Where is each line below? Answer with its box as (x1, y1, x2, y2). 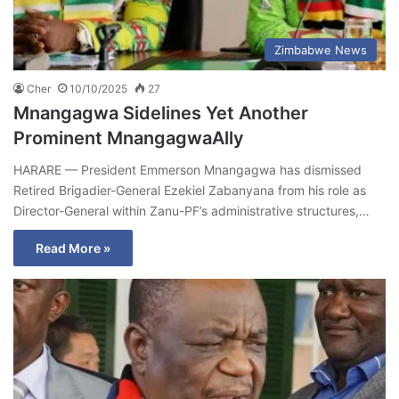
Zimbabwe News (274, 42, 367, 57)
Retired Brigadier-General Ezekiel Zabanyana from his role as (13, 182, 366, 198)
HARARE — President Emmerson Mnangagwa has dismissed (13, 161, 362, 177)
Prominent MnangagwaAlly (13, 126, 244, 149)
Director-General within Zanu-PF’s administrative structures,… (13, 202, 370, 218)
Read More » (36, 240, 110, 256)
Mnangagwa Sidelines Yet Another (13, 102, 308, 124)
